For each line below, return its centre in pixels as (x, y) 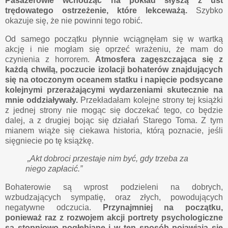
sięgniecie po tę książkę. (50, 140)
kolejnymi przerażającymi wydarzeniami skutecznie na (114, 90)
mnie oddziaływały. (42, 100)
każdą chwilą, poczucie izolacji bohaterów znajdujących (114, 69)
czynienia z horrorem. (50, 59)
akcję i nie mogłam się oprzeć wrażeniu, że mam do (114, 49)
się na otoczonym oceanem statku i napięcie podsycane (114, 79)
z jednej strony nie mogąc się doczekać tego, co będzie (114, 110)
